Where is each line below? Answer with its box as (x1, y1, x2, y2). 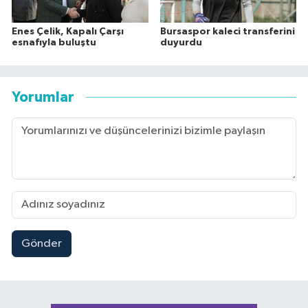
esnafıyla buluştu (12, 37, 96, 47)
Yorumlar (12, 90, 74, 105)
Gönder (21, 237, 62, 250)
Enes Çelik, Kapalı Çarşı (12, 26, 124, 36)
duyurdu (159, 37, 202, 47)
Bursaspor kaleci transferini (159, 26, 295, 36)
